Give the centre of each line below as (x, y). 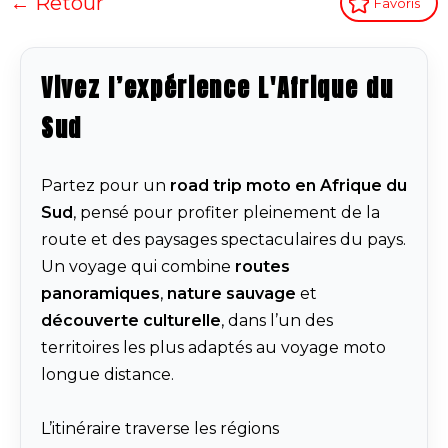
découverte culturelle (131, 321)
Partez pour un (105, 186)
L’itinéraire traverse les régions (160, 429)
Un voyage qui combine (138, 267)
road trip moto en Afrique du (288, 186)
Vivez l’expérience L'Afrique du (217, 88)
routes (262, 267)
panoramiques (100, 294)
